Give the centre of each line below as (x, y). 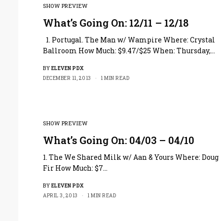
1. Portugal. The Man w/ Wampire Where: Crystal (129, 39)
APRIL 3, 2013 (60, 195)
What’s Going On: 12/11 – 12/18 (116, 22)
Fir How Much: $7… (75, 168)
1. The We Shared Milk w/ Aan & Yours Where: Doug (131, 157)
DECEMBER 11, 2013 (67, 78)
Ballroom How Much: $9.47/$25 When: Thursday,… (129, 50)
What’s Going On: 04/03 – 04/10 (119, 140)
